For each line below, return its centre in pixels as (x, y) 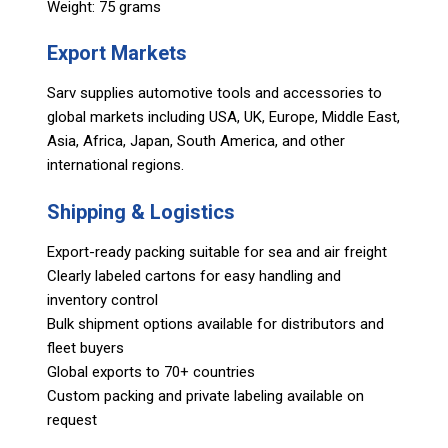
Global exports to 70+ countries (151, 371)
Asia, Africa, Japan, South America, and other (196, 141)
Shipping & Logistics (141, 211)
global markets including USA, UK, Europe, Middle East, (223, 117)
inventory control (102, 299)
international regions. (115, 165)
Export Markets (117, 53)
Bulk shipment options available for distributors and (215, 323)
